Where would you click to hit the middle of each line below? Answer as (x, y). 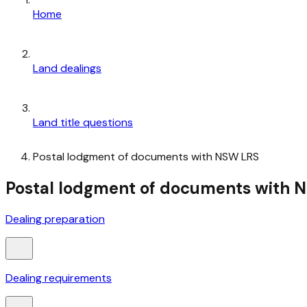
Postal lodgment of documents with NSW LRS (146, 156)
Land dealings (67, 68)
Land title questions (83, 122)
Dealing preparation (55, 219)
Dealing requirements (59, 278)
